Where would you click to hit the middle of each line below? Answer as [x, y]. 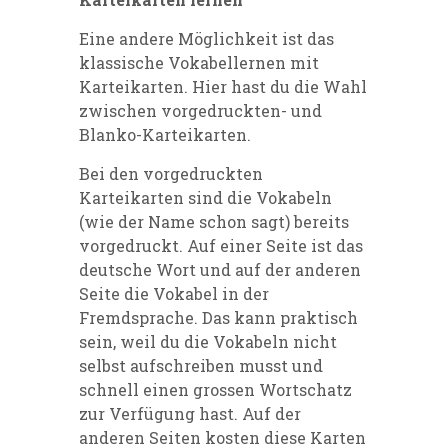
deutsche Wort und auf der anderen [220, 269]
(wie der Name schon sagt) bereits [214, 221]
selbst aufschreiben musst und [201, 365]
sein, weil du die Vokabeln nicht [208, 341]
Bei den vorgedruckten [171, 173]
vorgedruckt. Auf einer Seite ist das [221, 245]
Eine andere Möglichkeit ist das [206, 38]
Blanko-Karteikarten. [165, 134]
